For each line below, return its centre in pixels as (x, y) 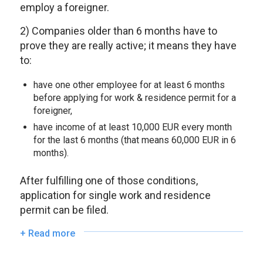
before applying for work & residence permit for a (134, 97)
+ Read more (47, 234)
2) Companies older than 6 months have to (118, 31)
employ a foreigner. (64, 8)
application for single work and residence (115, 195)
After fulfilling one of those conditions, (109, 180)
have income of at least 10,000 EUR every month (132, 127)
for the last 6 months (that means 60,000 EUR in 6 (134, 140)
